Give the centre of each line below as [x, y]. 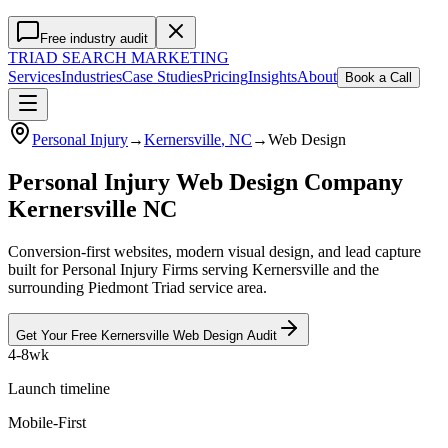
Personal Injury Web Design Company [205, 181]
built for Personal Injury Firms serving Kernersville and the [193, 269]
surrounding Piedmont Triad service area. [137, 287]
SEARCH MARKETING [143, 57]
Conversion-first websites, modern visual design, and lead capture [214, 251]
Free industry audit [94, 38]
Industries [91, 76]
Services [34, 76]
